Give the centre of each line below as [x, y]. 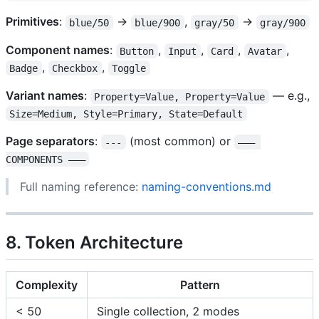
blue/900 [158, 22]
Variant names [45, 96]
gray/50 [215, 22]
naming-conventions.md [206, 187]
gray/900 [283, 22]
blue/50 [89, 22]
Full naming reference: [81, 187]
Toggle [129, 68]
